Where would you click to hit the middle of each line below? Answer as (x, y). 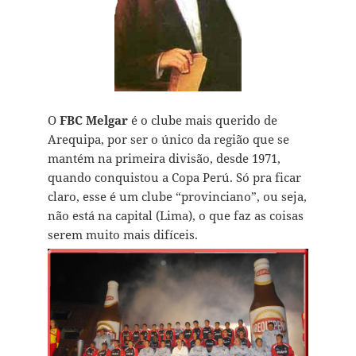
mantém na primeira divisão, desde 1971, (164, 159)
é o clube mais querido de (204, 120)
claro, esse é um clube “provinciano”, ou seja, (177, 197)
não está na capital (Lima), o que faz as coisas (175, 216)
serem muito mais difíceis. (122, 235)
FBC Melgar (95, 120)
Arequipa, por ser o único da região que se (168, 139)
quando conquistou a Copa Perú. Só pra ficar (174, 178)
